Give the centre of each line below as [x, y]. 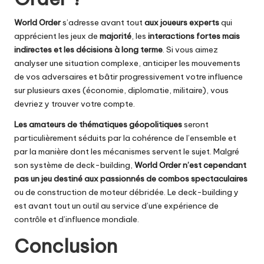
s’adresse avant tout [103, 23]
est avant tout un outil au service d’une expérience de [116, 206]
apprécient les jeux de [57, 36]
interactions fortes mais [194, 36]
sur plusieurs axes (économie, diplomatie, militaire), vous [121, 90]
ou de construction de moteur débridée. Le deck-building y [126, 192]
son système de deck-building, [74, 165]
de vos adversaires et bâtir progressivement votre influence [128, 77]
